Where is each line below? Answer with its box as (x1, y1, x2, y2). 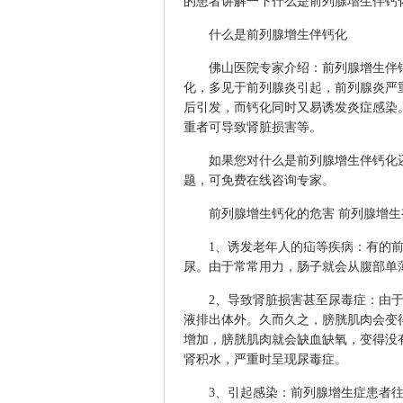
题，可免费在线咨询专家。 (184, 174, 335, 187)
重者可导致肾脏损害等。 (184, 121, 322, 134)
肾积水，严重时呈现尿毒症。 (184, 353, 347, 366)
